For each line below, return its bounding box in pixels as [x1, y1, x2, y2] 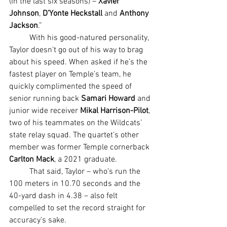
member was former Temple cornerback [9, 142, 152, 153]
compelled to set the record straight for [9, 203, 147, 214]
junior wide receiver [9, 106, 80, 117]
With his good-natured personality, [9, 33, 29, 44]
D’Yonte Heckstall [43, 9, 102, 19]
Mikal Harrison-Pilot [80, 106, 148, 117]
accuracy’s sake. [9, 215, 66, 226]
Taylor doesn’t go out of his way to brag [9, 45, 145, 56]
